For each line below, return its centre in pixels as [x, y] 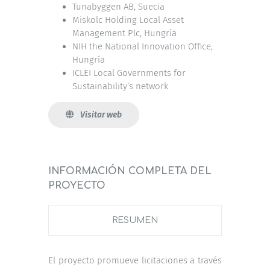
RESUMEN [135, 220]
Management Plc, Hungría [124, 33]
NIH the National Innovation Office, [143, 46]
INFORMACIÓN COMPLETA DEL [130, 171]
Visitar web [101, 115]
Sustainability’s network [120, 86]
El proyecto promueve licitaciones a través [135, 260]
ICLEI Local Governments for [129, 73]
